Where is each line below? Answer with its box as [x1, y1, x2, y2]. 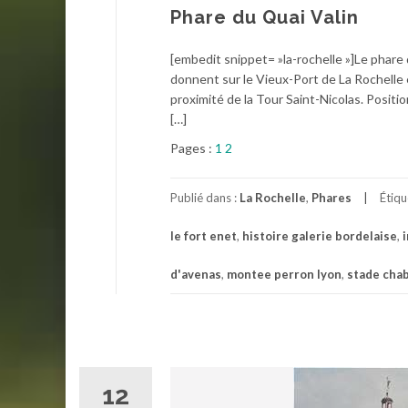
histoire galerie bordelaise [242, 228, 397, 243]
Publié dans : [170, 189, 240, 205]
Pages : [170, 139, 215, 156]
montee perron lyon [227, 266, 342, 281]
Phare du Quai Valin [170, 5, 359, 28]
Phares [311, 189, 352, 205]
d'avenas [170, 266, 221, 281]
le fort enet [170, 228, 237, 243]
